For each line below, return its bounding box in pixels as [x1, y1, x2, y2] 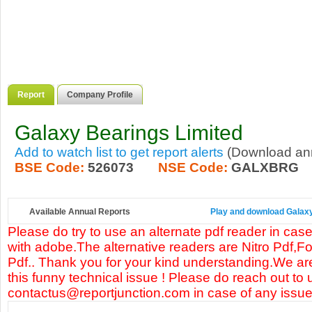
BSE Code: [15, 160, 84, 175]
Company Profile [67, 90, 133, 100]
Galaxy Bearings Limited [15, 121, 243, 144]
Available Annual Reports [29, 207, 130, 217]
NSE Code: [158, 160, 228, 175]
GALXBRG [231, 160, 299, 175]
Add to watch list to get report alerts [15, 145, 224, 159]
